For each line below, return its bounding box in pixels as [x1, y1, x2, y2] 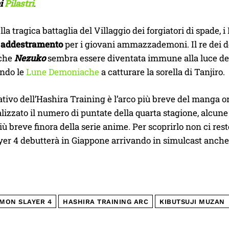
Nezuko [14, 52, 45, 64]
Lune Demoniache [26, 66, 99, 78]
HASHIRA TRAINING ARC [63, 198, 148, 206]
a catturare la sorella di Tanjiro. [99, 66, 225, 78]
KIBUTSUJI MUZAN [159, 198, 225, 206]
